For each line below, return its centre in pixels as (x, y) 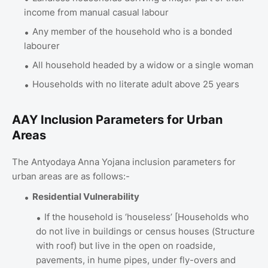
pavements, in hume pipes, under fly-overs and (136, 260)
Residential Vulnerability (86, 196)
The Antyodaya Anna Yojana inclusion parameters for (124, 162)
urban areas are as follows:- (71, 176)
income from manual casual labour (96, 12)
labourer (42, 45)
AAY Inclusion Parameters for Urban (117, 119)
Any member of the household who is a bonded (132, 31)
